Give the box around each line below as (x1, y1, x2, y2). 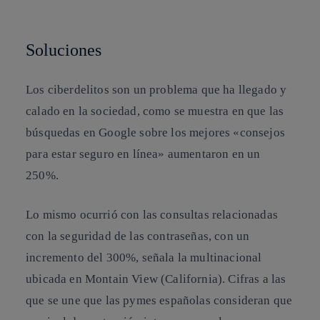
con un (214, 229, 250, 244)
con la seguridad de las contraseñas (26, 229, 209, 244)
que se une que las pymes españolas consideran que (26, 294, 293, 308)
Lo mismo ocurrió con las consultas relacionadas (26, 208, 278, 222)
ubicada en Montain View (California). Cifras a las (26, 272, 286, 286)
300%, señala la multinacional (106, 251, 262, 265)
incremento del (26, 251, 104, 265)
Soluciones (26, 41, 101, 60)
